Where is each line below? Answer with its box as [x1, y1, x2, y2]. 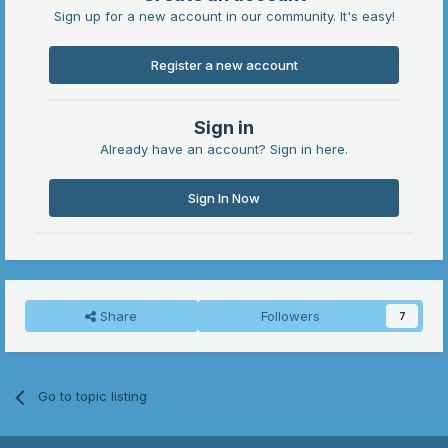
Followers [260, 308, 320, 325]
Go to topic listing [38, 388, 148, 405]
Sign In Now [188, 190, 260, 207]
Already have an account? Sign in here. [100, 141, 348, 158]
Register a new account [150, 57, 298, 74]
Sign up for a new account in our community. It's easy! [53, 8, 395, 25]
